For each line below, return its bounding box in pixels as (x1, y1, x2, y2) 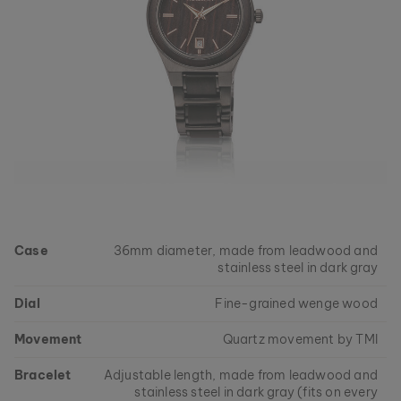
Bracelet (14, 367, 72, 383)
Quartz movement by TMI (222, 331, 378, 347)
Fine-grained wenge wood (215, 295, 378, 311)
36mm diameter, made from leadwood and (113, 243, 378, 259)
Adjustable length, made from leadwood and (103, 367, 378, 383)
